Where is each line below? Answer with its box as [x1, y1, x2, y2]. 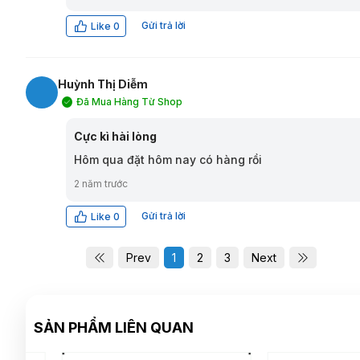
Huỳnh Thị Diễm [58, 77, 148, 92]
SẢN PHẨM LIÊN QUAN [34, 319, 194, 337]
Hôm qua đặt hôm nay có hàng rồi [74, 153, 262, 167]
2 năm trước [74, 178, 128, 190]
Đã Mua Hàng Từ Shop [76, 96, 182, 108]
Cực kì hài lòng [74, 129, 157, 144]
